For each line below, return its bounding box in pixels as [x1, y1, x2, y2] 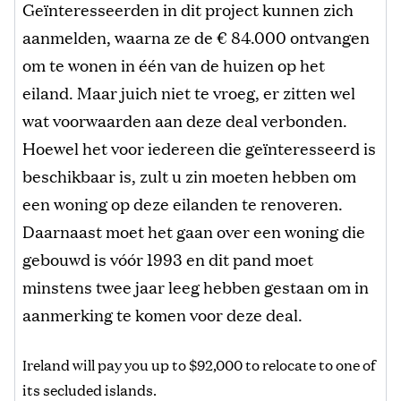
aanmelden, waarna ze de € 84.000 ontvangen [22, 24, 370, 48]
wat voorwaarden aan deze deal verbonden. [22, 107, 347, 132]
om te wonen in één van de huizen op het [22, 52, 325, 76]
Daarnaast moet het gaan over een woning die [22, 218, 365, 243]
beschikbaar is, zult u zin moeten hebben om [22, 163, 356, 187]
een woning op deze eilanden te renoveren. [22, 191, 343, 215]
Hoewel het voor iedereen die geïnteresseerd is [22, 135, 376, 159]
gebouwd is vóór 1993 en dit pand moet [22, 246, 313, 270]
